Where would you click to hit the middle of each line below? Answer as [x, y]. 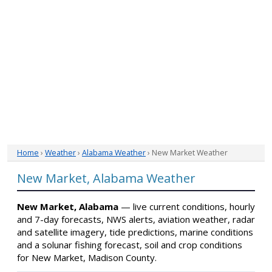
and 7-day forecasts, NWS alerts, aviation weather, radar [136, 219]
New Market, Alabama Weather [106, 178]
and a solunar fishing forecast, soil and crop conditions [130, 245]
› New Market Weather [187, 153]
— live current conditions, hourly [187, 206]
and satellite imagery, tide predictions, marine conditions [135, 232]
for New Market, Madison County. [87, 257]
